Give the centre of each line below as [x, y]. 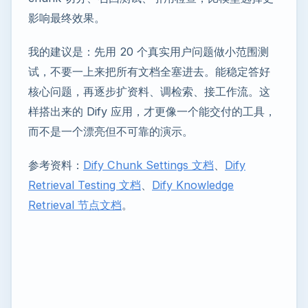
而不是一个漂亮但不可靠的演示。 [111, 131]
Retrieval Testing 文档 [85, 185]
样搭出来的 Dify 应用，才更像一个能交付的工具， [152, 111]
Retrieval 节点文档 [75, 205]
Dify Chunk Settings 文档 [148, 165]
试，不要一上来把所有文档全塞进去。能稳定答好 [149, 71]
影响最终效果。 [67, 18]
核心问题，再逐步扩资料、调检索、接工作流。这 [149, 91]
